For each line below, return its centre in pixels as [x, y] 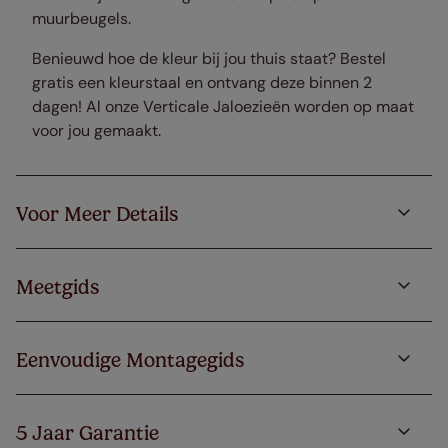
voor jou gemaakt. [96, 131]
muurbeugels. [81, 19]
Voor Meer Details [97, 214]
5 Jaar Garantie [87, 433]
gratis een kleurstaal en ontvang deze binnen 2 [202, 83]
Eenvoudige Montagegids [130, 360]
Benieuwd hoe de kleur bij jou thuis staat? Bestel [209, 59]
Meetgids [57, 287]
